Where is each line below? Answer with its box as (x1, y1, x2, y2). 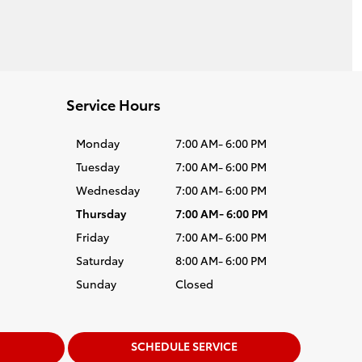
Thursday (76, 205, 126, 221)
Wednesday (76, 182, 140, 198)
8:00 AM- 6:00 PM (175, 252, 267, 268)
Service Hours (66, 94, 161, 114)
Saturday (76, 252, 124, 268)
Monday (76, 135, 120, 151)
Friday (76, 229, 109, 245)
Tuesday (76, 158, 120, 175)
